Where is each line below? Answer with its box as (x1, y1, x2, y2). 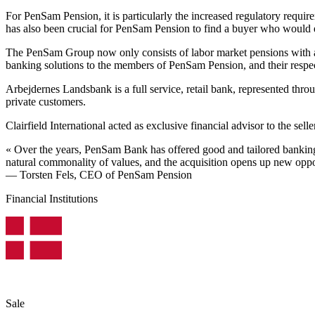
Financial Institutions (6, 192, 98, 205)
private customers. (6, 95, 86, 108)
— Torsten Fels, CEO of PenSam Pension (6, 168, 192, 181)
